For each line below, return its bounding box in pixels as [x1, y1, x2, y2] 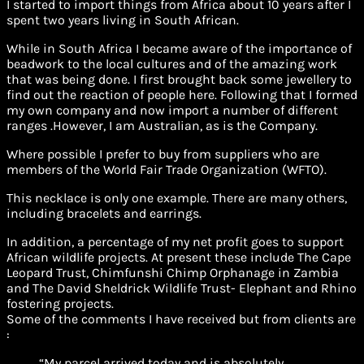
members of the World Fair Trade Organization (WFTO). [6, 162, 327, 178]
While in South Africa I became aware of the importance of [6, 41, 352, 57]
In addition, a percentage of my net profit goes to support [6, 234, 344, 250]
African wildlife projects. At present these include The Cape [6, 249, 351, 266]
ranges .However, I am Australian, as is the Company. [6, 118, 318, 134]
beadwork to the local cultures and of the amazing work [6, 56, 337, 72]
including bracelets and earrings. [6, 206, 201, 222]
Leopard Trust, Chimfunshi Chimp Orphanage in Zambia [6, 265, 339, 281]
